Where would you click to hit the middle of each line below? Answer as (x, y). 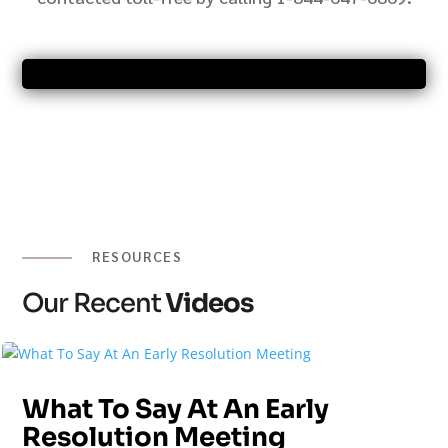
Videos (207, 303)
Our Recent (92, 303)
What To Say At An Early (176, 409)
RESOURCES (137, 256)
